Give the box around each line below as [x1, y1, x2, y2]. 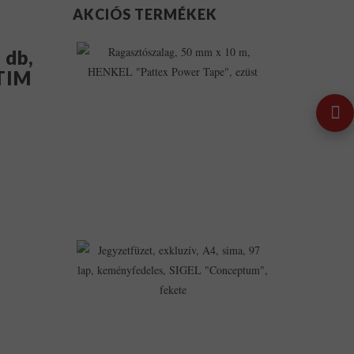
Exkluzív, [281, 250, 323, 265]
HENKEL [281, 111, 326, 126]
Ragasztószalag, [281, 40, 350, 55]
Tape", [281, 147, 310, 162]
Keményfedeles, [281, 310, 352, 325]
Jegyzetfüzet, [281, 239, 338, 254]
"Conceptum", [281, 333, 344, 348]
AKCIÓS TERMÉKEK [73, 6, 217, 23]
